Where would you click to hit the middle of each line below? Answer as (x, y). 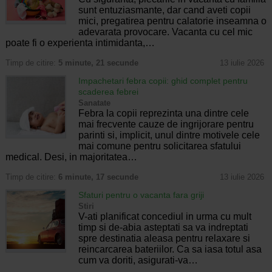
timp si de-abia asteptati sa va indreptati (163, 227)
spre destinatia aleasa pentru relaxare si (164, 238)
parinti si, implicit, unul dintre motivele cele (169, 135)
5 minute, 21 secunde (98, 63)
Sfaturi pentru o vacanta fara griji (141, 195)
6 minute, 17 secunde (98, 177)
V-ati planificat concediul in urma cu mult (165, 216)
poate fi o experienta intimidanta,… (80, 42)
